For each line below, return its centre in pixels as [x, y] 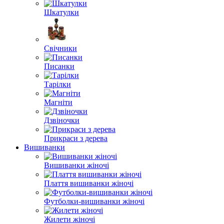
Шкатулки [61, 12]
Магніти [58, 102]
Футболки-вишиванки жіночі [94, 201]
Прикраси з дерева [76, 138]
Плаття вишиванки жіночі [89, 183]
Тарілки [57, 84]
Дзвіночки [62, 120]
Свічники [60, 48]
